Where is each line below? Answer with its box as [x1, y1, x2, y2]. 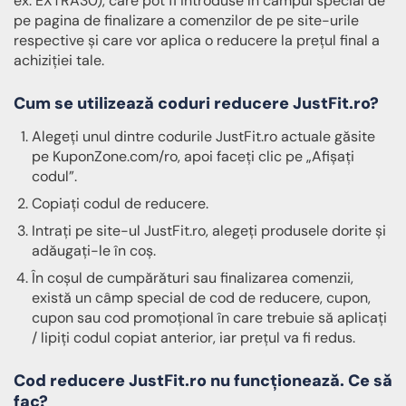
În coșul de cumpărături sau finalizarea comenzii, [32, 268, 353, 287]
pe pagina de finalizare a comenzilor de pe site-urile [14, 10, 359, 30]
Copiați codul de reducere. [32, 194, 208, 213]
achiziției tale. [14, 50, 104, 70]
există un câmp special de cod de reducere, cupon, [32, 288, 371, 307]
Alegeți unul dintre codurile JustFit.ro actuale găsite [32, 127, 375, 146]
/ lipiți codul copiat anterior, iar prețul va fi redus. [32, 328, 355, 347]
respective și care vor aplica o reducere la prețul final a [14, 30, 380, 50]
